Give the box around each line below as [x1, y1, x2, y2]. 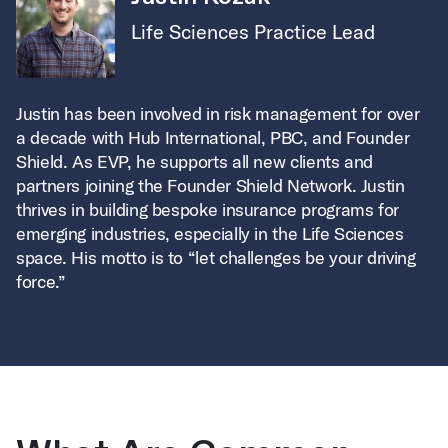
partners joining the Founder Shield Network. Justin [16, 174, 405, 197]
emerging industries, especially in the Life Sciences [16, 222, 404, 245]
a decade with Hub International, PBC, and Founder [16, 126, 410, 149]
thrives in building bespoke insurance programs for [16, 198, 400, 221]
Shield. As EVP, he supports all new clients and [16, 150, 374, 173]
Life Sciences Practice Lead [131, 19, 375, 44]
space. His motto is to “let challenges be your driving [16, 246, 416, 269]
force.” [16, 270, 66, 293]
